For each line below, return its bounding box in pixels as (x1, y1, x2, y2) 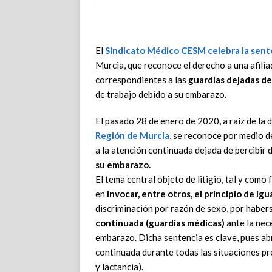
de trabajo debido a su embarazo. (95, 89, 226, 100)
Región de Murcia (95, 130, 169, 141)
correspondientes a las (95, 74, 188, 85)
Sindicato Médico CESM (105, 45, 206, 56)
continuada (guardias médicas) (95, 217, 225, 228)
